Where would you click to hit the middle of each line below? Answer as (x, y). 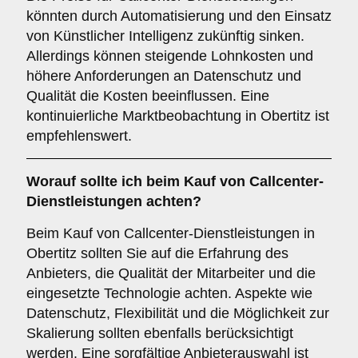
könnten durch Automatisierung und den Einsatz (179, 16)
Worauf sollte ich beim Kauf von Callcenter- (175, 181)
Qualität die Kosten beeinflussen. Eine (148, 96)
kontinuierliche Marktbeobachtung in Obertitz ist (178, 116)
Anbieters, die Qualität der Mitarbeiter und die (171, 273)
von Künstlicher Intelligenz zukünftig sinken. (165, 36)
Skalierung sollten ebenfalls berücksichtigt (160, 333)
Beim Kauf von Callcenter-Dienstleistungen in (171, 233)
